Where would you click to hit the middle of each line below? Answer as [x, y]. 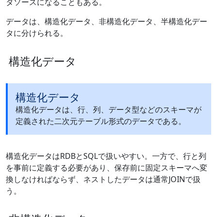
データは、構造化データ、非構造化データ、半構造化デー [107, 22]
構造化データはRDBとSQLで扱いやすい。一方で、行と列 [106, 156]
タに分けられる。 [37, 33]
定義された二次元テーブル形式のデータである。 [101, 121]
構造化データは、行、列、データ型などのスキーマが [108, 110]
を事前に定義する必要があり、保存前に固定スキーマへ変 [107, 168]
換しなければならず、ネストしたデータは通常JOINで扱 [103, 179]
